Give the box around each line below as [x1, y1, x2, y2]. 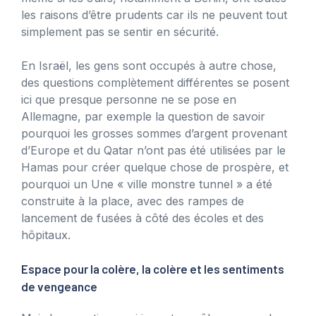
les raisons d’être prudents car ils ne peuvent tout [21, 7, 287, 22]
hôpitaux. [21, 227, 71, 242]
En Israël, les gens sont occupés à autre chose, [21, 58, 276, 73]
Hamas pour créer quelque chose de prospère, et [21, 159, 288, 174]
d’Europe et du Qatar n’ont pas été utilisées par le [21, 142, 286, 157]
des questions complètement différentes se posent [21, 75, 289, 90]
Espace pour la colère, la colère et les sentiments [21, 261, 284, 276]
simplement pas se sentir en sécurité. [21, 24, 219, 39]
